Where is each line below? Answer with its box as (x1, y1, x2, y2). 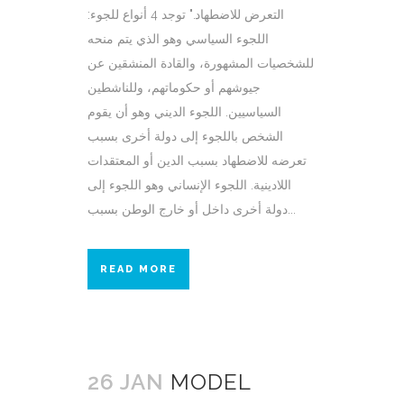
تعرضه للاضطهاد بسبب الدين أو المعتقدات (87, 152, 307, 168)
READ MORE (100, 262, 177, 275)
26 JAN (87, 368, 164, 395)
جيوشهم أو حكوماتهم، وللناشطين (87, 79, 261, 95)
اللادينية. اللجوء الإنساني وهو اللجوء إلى (87, 177, 291, 192)
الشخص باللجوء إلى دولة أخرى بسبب (87, 128, 283, 143)
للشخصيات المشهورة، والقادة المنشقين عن (87, 55, 314, 70)
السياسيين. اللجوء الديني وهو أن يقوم (87, 104, 281, 119)
